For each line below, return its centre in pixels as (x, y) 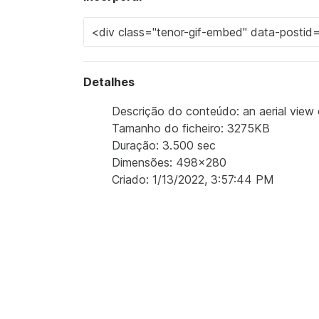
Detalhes (109, 82)
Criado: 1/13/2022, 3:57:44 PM (193, 179)
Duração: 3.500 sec (164, 145)
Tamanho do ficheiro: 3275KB (191, 128)
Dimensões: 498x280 (169, 162)
